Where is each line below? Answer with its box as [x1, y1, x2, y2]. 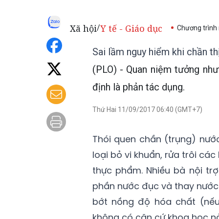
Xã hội [70, 22, 97, 34]
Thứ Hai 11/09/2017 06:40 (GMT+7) [92, 106, 202, 113]
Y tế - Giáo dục [100, 22, 162, 34]
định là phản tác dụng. [92, 81, 185, 93]
